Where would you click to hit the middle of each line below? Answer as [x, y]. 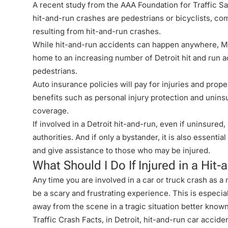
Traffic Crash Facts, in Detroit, [88, 220]
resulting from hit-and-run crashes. [97, 31]
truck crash [187, 180]
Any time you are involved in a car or [99, 180]
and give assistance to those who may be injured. [121, 150]
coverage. [51, 111]
